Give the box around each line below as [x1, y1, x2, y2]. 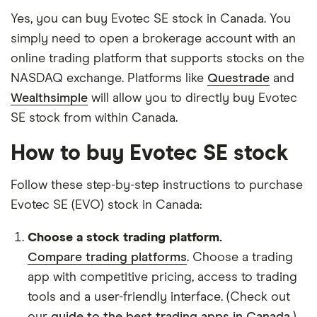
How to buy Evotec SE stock [11, 143, 289, 164]
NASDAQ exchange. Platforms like [11, 72, 207, 85]
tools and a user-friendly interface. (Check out [28, 291, 290, 304]
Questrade [207, 72, 270, 85]
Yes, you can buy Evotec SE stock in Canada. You [11, 13, 291, 25]
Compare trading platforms [28, 251, 187, 264]
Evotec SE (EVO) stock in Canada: [11, 199, 202, 212]
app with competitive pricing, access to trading [28, 271, 297, 284]
